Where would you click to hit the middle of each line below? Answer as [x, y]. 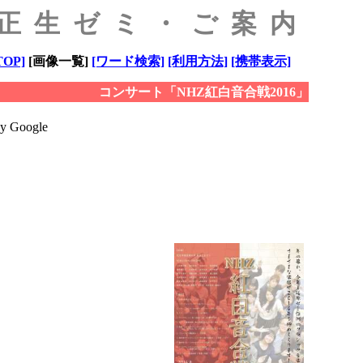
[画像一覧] [58, 61]
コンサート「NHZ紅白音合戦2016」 [203, 92]
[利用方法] [197, 61]
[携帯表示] [261, 61]
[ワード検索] [128, 61]
